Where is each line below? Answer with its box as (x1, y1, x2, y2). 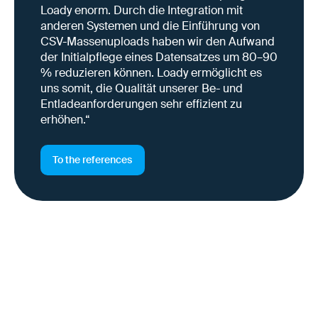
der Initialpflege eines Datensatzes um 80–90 (40, 50, 278, 65)
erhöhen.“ (40, 112, 90, 128)
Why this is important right (14, 268, 264, 295)
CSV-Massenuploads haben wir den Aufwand (40, 34, 275, 50)
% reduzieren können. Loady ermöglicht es (40, 65, 262, 81)
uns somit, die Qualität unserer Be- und (40, 81, 243, 97)
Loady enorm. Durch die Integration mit (40, 3, 243, 18)
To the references (53, 153, 133, 167)
